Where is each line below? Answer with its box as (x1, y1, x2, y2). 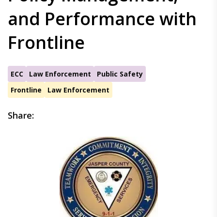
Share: (8, 109, 34, 121)
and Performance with (8, 7, 197, 31)
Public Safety (97, 69, 143, 78)
